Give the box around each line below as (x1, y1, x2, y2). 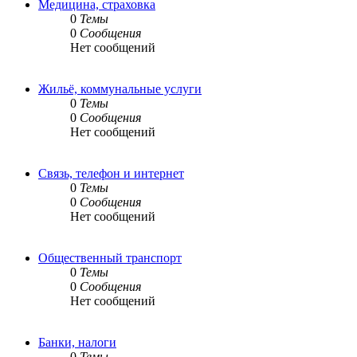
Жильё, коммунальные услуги (38, 81, 202, 96)
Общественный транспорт (38, 250, 182, 265)
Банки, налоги (38, 335, 116, 349)
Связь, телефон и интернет (38, 166, 184, 180)
